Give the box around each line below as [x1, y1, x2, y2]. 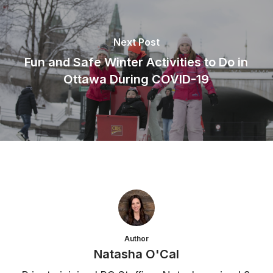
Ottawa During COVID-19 [63, 72, 210, 87]
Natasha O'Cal [93, 247, 179, 261]
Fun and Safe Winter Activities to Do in [24, 55, 249, 69]
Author [124, 234, 149, 243]
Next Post [113, 36, 160, 48]
